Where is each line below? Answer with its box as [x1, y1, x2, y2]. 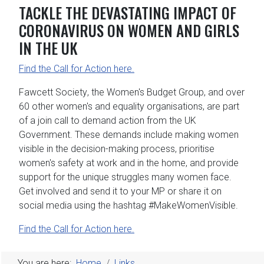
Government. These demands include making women [19, 128, 239, 140]
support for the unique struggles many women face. [19, 171, 232, 183]
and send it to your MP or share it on [70, 185, 222, 197]
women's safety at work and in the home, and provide [19, 157, 239, 169]
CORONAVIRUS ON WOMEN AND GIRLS [19, 19, 239, 41]
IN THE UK [19, 37, 78, 59]
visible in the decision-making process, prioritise [19, 143, 214, 154]
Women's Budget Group [107, 86, 204, 98]
